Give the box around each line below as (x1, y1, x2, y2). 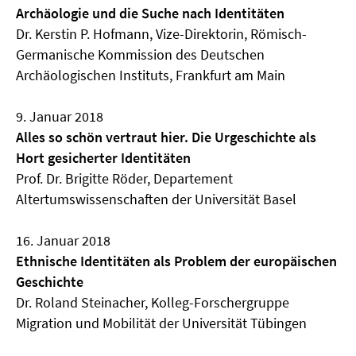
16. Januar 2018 (16, 231, 110, 250)
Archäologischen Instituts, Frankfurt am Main (16, 66, 285, 84)
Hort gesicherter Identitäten (16, 149, 191, 167)
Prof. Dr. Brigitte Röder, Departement (16, 169, 233, 188)
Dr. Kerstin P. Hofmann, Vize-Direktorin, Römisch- (16, 25, 307, 43)
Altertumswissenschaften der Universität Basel (16, 190, 296, 208)
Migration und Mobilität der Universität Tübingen (16, 314, 307, 332)
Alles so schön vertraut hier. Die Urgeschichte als (16, 128, 316, 146)
